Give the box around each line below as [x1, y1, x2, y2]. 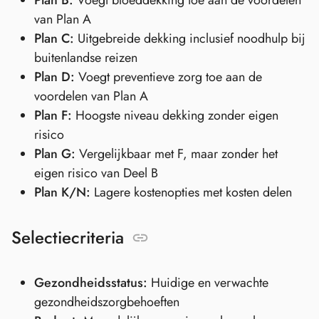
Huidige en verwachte [147, 273, 268, 293]
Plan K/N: [34, 183, 90, 202]
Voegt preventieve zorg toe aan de [75, 68, 262, 87]
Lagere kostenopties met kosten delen [90, 183, 292, 202]
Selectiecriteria [11, 225, 124, 251]
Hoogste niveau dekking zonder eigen [72, 106, 278, 125]
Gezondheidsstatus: [34, 273, 147, 293]
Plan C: [34, 29, 74, 48]
